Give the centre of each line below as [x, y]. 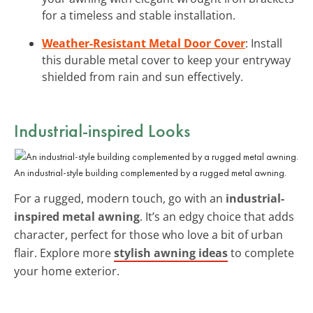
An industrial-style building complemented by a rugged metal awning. [150, 172]
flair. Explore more [64, 253]
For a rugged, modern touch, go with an [120, 198]
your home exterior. [67, 271]
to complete [261, 253]
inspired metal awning [77, 216]
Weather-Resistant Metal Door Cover [144, 43]
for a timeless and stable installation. [139, 15]
